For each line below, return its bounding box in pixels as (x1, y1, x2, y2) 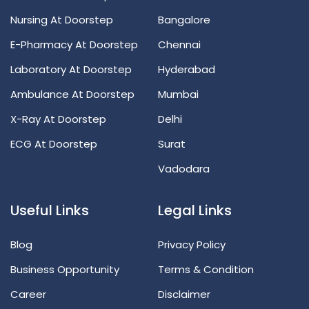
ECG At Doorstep (10, 136, 97, 151)
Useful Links (10, 200, 89, 220)
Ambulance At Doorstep (10, 86, 134, 101)
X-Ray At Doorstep (10, 111, 106, 126)
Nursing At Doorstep (10, 12, 113, 27)
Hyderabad (158, 61, 215, 77)
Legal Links (158, 200, 232, 220)
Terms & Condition (158, 261, 254, 277)
